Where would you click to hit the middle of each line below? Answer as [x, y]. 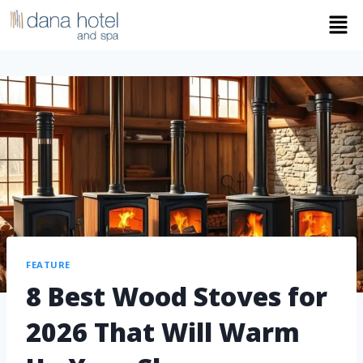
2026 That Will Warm [163, 331]
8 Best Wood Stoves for [177, 296]
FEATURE [48, 265]
